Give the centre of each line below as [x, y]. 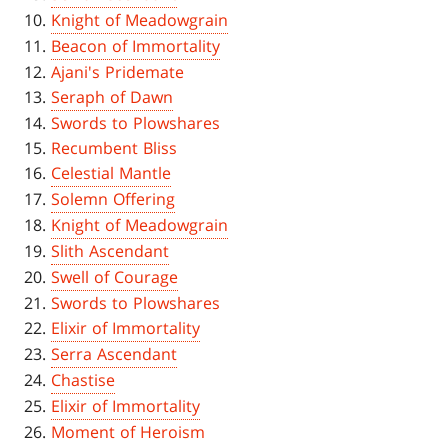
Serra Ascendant [114, 354]
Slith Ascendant [110, 251]
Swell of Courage [115, 277]
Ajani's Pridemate [118, 72]
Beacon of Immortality [136, 46]
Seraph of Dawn [112, 97]
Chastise [83, 380]
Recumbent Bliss [114, 148]
